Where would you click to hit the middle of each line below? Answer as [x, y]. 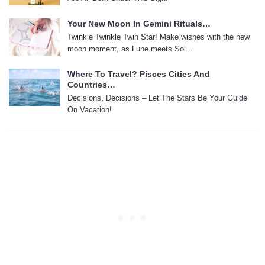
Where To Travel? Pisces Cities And [139, 74]
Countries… [91, 85]
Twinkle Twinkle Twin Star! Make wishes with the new [159, 37]
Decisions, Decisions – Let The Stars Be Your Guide [157, 98]
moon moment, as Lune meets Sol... [130, 49]
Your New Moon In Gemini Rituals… [139, 23]
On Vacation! [90, 110]
